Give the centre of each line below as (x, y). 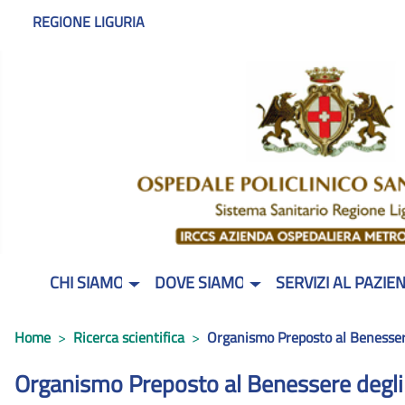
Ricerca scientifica (129, 337)
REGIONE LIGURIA (89, 22)
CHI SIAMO (87, 283)
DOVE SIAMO (200, 283)
